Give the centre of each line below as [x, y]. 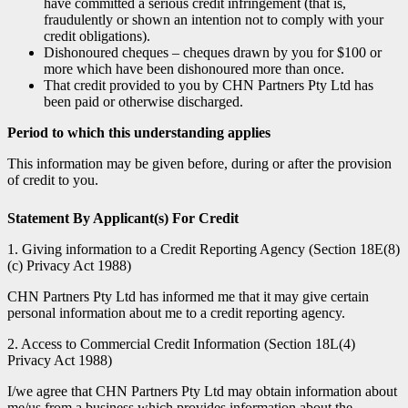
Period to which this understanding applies [139, 132]
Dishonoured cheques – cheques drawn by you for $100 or [213, 52]
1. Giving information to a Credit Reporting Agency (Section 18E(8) [204, 249]
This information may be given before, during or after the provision [199, 163]
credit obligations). [97, 36]
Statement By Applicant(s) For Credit [123, 218]
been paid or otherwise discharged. [143, 101]
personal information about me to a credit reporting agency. [176, 312]
